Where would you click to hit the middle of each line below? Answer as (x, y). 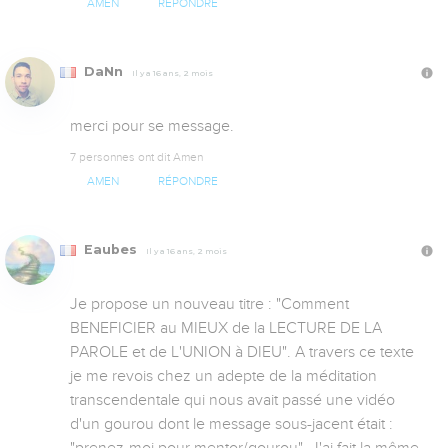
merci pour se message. (152, 125)
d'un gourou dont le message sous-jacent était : (231, 424)
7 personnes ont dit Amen (136, 156)
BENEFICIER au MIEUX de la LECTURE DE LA (226, 328)
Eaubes (110, 250)
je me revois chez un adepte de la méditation (223, 376)
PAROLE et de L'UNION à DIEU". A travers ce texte (242, 352)
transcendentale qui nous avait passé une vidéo (232, 400)
